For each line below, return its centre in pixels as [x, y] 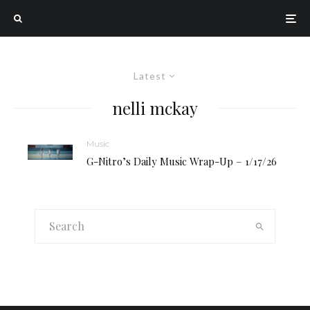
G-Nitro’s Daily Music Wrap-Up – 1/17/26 [182, 161]
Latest [150, 76]
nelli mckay [155, 108]
